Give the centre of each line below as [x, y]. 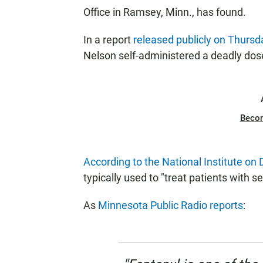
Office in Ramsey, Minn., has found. [165, 12]
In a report [108, 40]
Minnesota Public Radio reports [171, 205]
